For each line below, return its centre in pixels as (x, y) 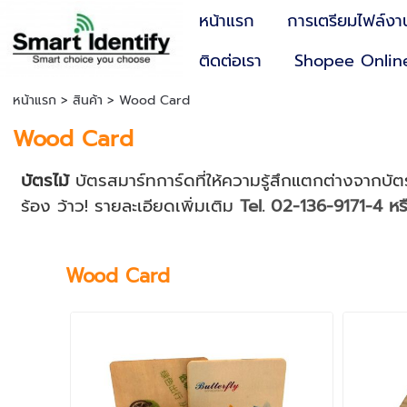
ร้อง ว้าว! (58, 206)
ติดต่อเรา (230, 61)
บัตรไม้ (49, 181)
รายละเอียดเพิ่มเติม (168, 206)
